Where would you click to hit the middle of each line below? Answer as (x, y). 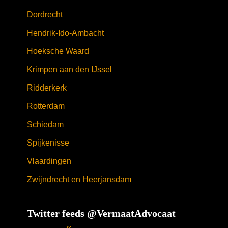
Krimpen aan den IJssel (69, 69)
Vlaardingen (49, 161)
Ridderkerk (47, 88)
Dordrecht (45, 15)
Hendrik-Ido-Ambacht (65, 33)
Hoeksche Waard (58, 51)
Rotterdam (46, 106)
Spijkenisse (48, 143)
